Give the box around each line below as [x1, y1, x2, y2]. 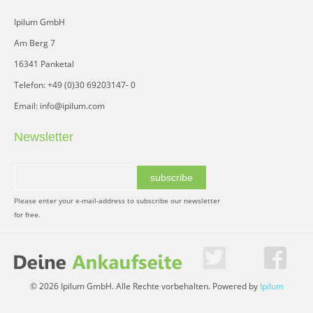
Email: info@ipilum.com [14, 100, 105, 112]
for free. [14, 210, 41, 219]
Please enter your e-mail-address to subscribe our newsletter [14, 196, 220, 205]
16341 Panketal [14, 58, 74, 70]
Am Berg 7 [14, 37, 55, 49]
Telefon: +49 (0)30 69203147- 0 [14, 79, 136, 91]
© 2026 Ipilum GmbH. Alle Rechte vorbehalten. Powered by [29, 280, 260, 292]
